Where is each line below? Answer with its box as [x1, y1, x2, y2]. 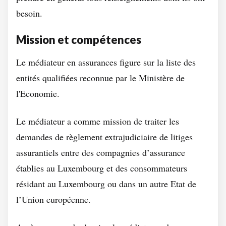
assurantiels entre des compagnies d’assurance [16, 146, 185, 158]
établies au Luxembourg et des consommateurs [16, 162, 187, 174]
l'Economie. [16, 87, 60, 99]
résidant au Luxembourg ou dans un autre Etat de [16, 178, 196, 190]
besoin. [16, 7, 42, 19]
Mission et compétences [16, 33, 141, 46]
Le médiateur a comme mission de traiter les [16, 115, 179, 127]
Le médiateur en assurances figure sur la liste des [16, 56, 196, 68]
